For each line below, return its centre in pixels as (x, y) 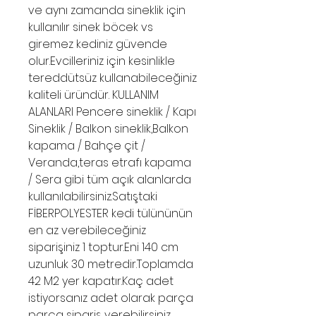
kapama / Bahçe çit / (87, 146)
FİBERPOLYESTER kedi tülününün (110, 214)
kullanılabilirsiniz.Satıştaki (93, 197)
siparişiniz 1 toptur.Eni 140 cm (103, 248)
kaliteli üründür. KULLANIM (93, 95)
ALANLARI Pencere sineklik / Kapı (112, 112)
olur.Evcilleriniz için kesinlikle (102, 61)
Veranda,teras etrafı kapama (110, 163)
